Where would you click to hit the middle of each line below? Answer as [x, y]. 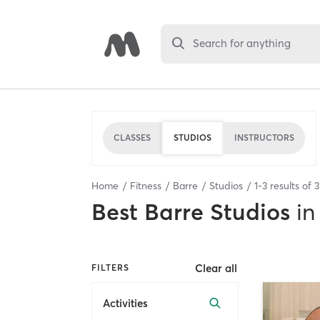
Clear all [216, 268]
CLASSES [132, 137]
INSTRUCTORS [264, 137]
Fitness [146, 185]
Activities [125, 304]
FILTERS [110, 268]
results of [291, 185]
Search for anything [242, 44]
